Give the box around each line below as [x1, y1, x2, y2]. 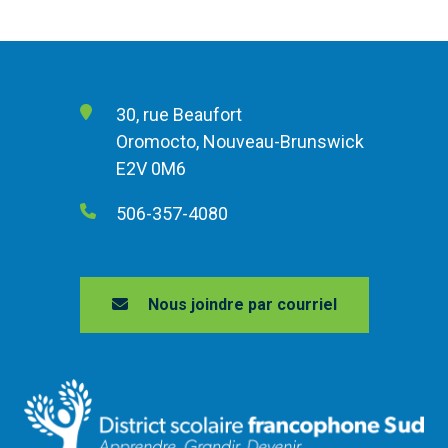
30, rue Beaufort [115, 104, 242, 125]
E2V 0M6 [115, 158, 186, 179]
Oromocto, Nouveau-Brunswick [115, 131, 364, 152]
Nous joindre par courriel [147, 295, 337, 314]
